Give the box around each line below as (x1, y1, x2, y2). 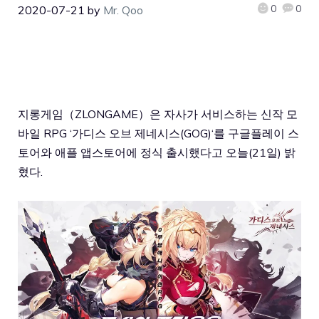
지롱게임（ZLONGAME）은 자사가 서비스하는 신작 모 (18, 106, 298, 121)
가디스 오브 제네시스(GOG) (72, 125, 211, 140)
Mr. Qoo (103, 3, 143, 18)
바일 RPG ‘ (18, 125, 72, 140)
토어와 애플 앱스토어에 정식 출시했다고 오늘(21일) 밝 (18, 145, 296, 159)
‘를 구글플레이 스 (211, 125, 299, 140)
